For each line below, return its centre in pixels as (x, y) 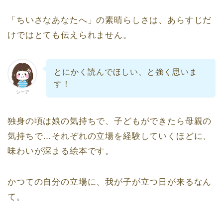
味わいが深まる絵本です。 (61, 151)
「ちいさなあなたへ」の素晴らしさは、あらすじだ (110, 20)
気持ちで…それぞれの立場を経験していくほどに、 (110, 136)
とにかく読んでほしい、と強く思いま (125, 72)
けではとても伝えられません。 (70, 35)
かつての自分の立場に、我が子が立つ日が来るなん (110, 182)
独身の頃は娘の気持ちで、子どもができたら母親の (110, 121)
